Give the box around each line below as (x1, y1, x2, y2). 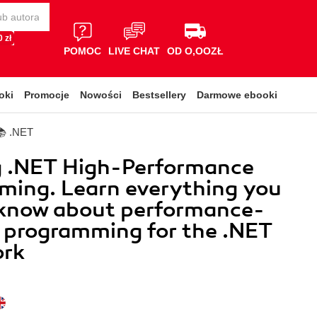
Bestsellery (132, 89, 186, 100)
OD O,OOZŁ (167, 45, 224, 57)
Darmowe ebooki (197, 89, 277, 100)
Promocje (24, 89, 69, 100)
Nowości (80, 89, 122, 100)
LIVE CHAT (108, 45, 160, 57)
